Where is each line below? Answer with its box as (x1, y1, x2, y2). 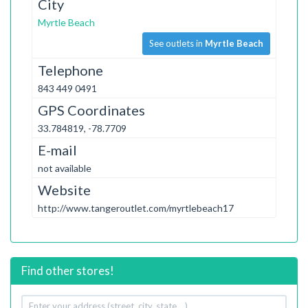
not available (38, 162, 91, 174)
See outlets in (149, 37, 205, 49)
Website (38, 181, 91, 198)
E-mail (38, 141, 77, 158)
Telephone (38, 61, 103, 78)
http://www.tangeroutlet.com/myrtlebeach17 (38, 201, 234, 214)
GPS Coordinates (38, 101, 145, 118)
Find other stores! (21, 263, 114, 278)
